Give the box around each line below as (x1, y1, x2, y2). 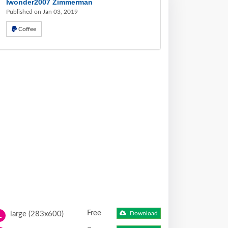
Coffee (18, 26, 36, 32)
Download (128, 210, 158, 217)
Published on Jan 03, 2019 (6, 9, 78, 15)
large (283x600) (8, 210, 64, 218)
